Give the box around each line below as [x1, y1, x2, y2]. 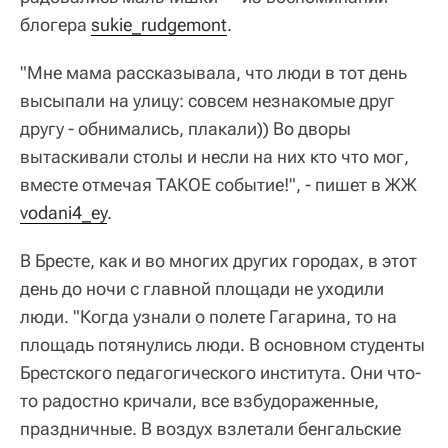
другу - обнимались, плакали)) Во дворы [20, 118, 351, 140]
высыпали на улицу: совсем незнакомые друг [20, 90, 395, 112]
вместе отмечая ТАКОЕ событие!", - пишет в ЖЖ [20, 174, 417, 196]
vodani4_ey [20, 202, 107, 224]
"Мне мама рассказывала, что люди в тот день [20, 62, 407, 84]
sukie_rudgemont [91, 14, 227, 36]
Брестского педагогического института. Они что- [20, 362, 421, 384]
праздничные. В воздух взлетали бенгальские [20, 418, 401, 440]
